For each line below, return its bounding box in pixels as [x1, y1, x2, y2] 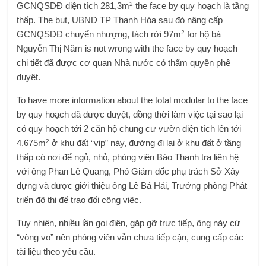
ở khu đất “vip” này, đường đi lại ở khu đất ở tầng [49, 138, 242, 148]
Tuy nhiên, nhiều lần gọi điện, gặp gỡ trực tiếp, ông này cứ [17, 218, 241, 228]
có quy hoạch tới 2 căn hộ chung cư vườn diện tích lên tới [17, 123, 242, 134]
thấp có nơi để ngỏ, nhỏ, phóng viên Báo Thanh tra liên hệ [17, 152, 239, 162]
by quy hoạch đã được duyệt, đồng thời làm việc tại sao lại [17, 109, 243, 119]
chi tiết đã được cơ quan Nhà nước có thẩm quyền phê [17, 58, 231, 68]
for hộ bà [185, 29, 221, 39]
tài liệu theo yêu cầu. [17, 246, 96, 256]
